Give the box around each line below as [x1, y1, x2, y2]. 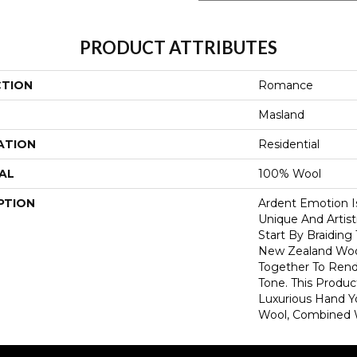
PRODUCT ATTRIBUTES [80, 37, 277, 58]
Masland [258, 108, 304, 122]
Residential [258, 137, 320, 151]
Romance [258, 78, 313, 92]
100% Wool [258, 167, 321, 181]
